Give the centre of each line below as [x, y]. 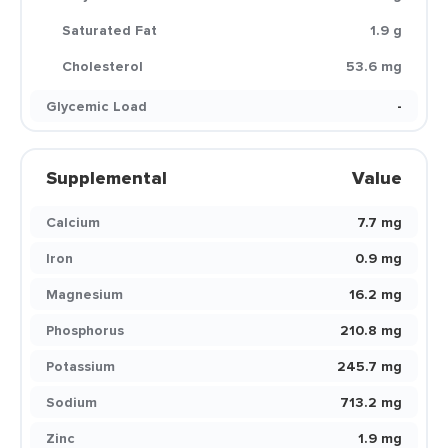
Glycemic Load [96, 106]
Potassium [80, 366]
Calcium [73, 222]
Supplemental [106, 178]
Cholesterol [102, 66]
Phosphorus [85, 330]
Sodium [71, 402]
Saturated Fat [109, 30]
